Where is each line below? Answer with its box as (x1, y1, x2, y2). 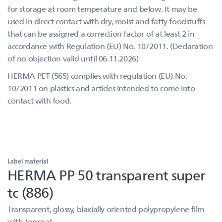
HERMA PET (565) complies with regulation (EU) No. (7, 70, 187, 81)
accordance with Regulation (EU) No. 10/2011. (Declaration (7, 41, 213, 51)
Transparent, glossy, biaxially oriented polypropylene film (7, 204, 204, 214)
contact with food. (7, 95, 73, 106)
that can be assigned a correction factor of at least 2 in (7, 28, 195, 39)
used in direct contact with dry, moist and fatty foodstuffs (7, 16, 205, 26)
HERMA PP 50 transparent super (7, 165, 206, 184)
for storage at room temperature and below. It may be (7, 3, 197, 14)
